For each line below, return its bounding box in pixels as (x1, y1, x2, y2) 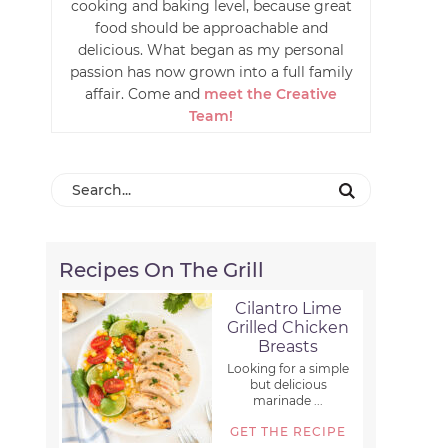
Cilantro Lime (234, 299, 342, 319)
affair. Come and (85, 85, 204, 103)
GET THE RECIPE (230, 424, 347, 440)
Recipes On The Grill (59, 258, 265, 283)
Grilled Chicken (227, 318, 350, 338)
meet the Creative (204, 85, 337, 103)
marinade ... (253, 393, 324, 409)
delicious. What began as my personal (78, 41, 344, 59)
